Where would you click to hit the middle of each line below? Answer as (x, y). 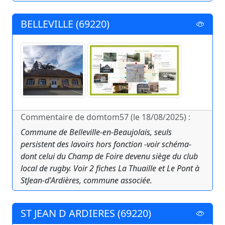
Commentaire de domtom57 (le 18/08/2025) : (105, 117)
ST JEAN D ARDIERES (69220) (86, 213)
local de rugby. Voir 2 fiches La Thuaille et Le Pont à (110, 168)
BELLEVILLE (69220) (65, 24)
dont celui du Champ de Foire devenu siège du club (109, 156)
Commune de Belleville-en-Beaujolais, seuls (96, 132)
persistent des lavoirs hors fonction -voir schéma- (106, 144)
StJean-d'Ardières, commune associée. (86, 181)
